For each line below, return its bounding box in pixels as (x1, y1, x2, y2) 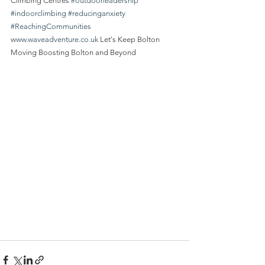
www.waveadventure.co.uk (11, 35, 98, 44)
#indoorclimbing (11, 9, 66, 18)
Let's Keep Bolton (98, 35, 161, 44)
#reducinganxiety (68, 9, 125, 18)
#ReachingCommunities (11, 22, 91, 31)
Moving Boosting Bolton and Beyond (11, 48, 136, 57)
